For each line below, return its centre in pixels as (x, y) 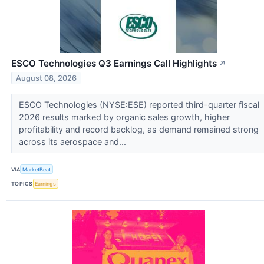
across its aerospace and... (73, 142)
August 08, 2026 (47, 78)
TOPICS (22, 183)
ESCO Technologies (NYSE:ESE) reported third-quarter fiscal (139, 105)
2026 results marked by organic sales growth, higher (124, 117)
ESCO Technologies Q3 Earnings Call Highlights (114, 64)
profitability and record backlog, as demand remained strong (138, 130)
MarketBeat (37, 169)
